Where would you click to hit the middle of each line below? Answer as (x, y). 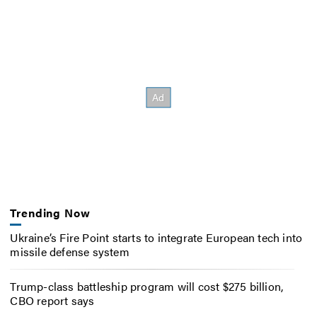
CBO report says (52, 300)
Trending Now (50, 213)
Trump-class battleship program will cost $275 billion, (147, 286)
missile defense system (70, 251)
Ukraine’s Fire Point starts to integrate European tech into (156, 237)
